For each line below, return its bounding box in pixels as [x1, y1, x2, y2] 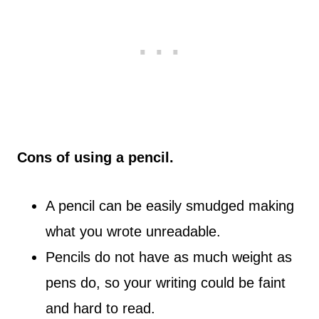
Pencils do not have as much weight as [46, 249, 292, 265]
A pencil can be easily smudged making [46, 198, 294, 214]
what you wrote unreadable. [46, 224, 221, 239]
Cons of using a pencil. [17, 150, 174, 165]
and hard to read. [46, 300, 155, 316]
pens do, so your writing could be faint [46, 275, 286, 291]
